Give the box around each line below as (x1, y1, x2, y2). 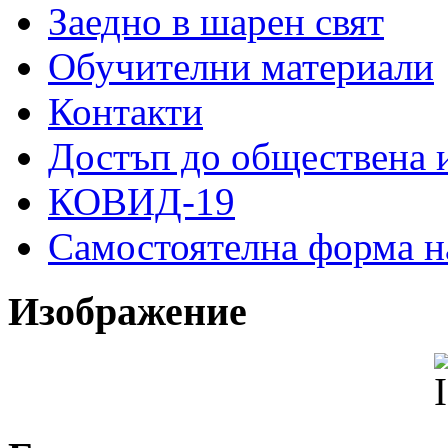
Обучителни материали (48, 44, 434, 88)
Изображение (8, 288, 247, 334)
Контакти (48, 89, 203, 133)
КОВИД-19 (48, 179, 235, 223)
